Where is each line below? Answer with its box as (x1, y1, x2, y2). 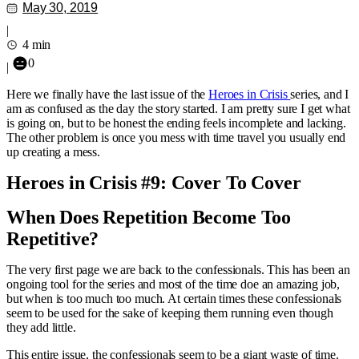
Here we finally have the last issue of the (6, 87, 209, 101)
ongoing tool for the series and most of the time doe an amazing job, (6, 277, 341, 291)
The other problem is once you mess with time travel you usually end (6, 131, 346, 144)
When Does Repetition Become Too (6, 207, 292, 228)
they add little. (6, 321, 76, 334)
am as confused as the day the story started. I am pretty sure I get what (6, 102, 350, 115)
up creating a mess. (6, 145, 100, 159)
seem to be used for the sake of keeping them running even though (6, 306, 333, 320)
